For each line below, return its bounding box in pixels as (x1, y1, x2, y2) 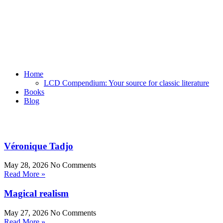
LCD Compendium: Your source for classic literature (44, 79, 209, 87)
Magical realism (4, 188, 69, 199)
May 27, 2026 (4, 208, 50, 217)
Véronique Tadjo (4, 140, 73, 151)
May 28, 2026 (4, 161, 50, 170)
